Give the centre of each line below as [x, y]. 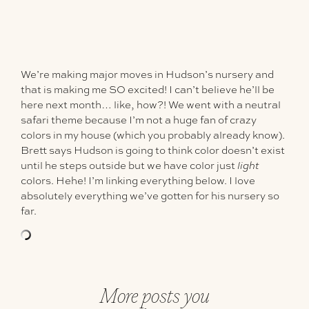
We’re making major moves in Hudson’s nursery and [147, 75]
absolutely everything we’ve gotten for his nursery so [150, 196]
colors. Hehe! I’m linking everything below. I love [138, 181]
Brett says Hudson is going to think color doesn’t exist [153, 151]
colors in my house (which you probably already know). [153, 136]
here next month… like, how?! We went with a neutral [151, 105]
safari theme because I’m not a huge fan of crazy [139, 120]
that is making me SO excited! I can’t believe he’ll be [148, 90]
